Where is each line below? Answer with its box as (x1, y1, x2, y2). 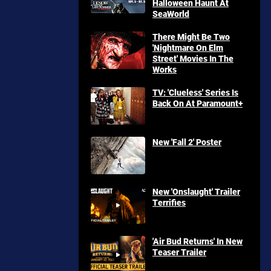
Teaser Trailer (152, 246, 206, 258)
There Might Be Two (152, 31, 230, 42)
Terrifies (152, 197, 186, 208)
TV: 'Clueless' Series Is (152, 87, 238, 98)
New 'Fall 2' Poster (152, 136, 221, 148)
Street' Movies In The (152, 53, 233, 64)
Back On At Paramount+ (152, 97, 243, 109)
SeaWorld (152, 8, 189, 19)
